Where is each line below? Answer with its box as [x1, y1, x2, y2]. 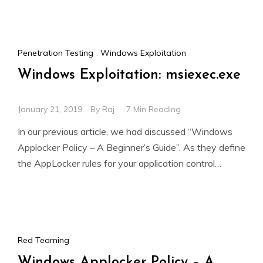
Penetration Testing [18, 48, 93, 59]
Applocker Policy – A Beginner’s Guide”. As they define [18, 141, 245, 154]
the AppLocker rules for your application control [18, 157, 215, 170]
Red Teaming [18, 234, 69, 245]
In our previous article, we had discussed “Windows [18, 126, 232, 138]
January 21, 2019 [18, 104, 82, 115]
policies [18, 173, 48, 186]
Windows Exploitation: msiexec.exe [18, 68, 241, 83]
